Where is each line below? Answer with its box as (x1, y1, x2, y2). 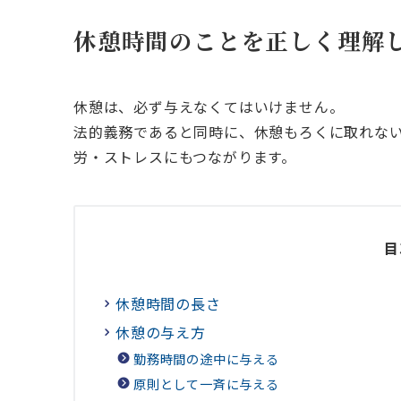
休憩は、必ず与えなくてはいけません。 (73, 96, 345, 118)
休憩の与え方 (115, 321, 206, 344)
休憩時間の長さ (115, 293, 221, 315)
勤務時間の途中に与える (133, 350, 279, 369)
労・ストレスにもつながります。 (73, 146, 296, 168)
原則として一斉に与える (133, 375, 279, 394)
